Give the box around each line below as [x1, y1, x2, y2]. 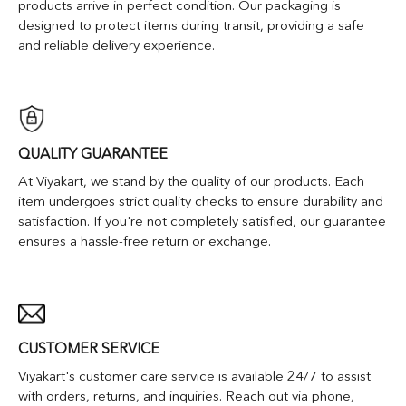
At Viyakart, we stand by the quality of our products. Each [18, 171, 364, 189]
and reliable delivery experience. [18, 36, 215, 54]
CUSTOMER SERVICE [18, 339, 159, 358]
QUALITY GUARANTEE [18, 143, 168, 162]
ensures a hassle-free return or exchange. [18, 231, 271, 249]
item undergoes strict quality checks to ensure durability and [18, 191, 383, 209]
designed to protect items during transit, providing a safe [18, 16, 364, 34]
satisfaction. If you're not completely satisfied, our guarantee [18, 211, 386, 229]
